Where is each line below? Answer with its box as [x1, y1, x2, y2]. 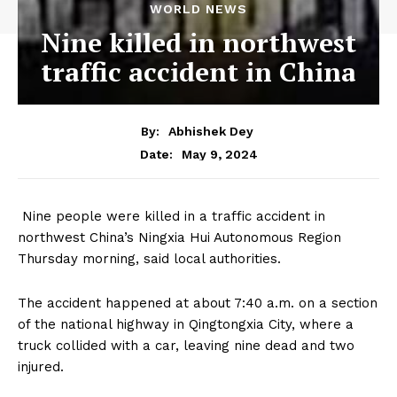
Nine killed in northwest [41, 24, 356, 60]
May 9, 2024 [181, 146, 258, 161]
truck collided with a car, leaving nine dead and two [18, 337, 354, 354]
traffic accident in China [41, 53, 356, 90]
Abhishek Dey [168, 123, 253, 138]
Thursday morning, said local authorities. [18, 250, 281, 267]
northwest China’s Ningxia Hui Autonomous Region [18, 229, 341, 245]
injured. [18, 358, 64, 375]
